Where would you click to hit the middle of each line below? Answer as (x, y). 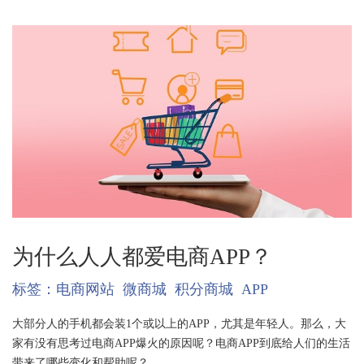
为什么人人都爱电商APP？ (142, 256)
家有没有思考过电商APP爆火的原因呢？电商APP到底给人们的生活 (181, 342)
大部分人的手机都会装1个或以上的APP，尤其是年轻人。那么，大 (179, 323)
